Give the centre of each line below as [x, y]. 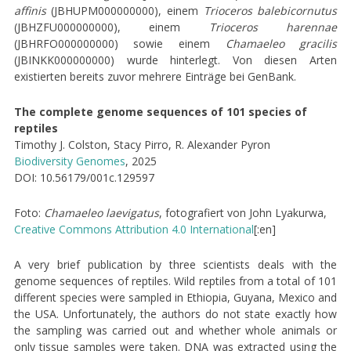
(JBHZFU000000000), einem [111, 27]
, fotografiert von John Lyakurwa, [242, 213]
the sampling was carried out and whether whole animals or [175, 330]
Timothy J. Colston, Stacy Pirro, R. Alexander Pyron [142, 145]
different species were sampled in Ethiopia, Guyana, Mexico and [175, 297]
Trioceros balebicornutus [270, 11]
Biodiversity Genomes [69, 161]
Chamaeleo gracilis [281, 43]
